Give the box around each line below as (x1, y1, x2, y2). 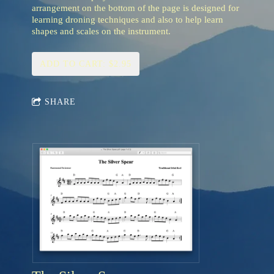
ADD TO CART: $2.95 (40, 59, 131, 69)
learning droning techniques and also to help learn (32, 15, 223, 25)
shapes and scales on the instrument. (32, 26, 171, 37)
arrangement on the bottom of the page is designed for (32, 3, 239, 13)
